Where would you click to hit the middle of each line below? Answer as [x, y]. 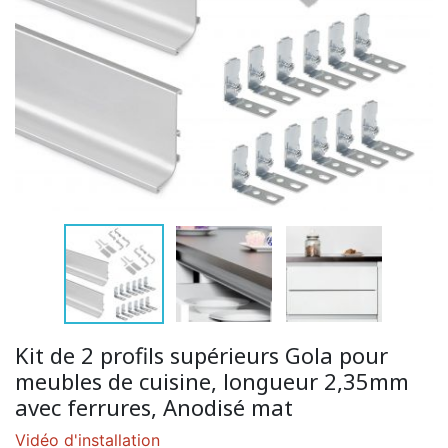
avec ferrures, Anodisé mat [154, 406]
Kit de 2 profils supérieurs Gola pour [201, 354]
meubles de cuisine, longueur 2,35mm [212, 380]
